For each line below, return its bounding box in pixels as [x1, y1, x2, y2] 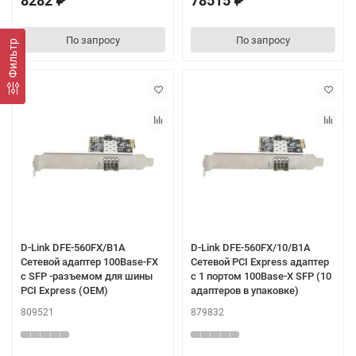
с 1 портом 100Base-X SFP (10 [191, 270, 331, 283]
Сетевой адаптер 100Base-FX [21, 256, 158, 269]
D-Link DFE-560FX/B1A [21, 242, 126, 254]
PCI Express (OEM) [21, 284, 108, 297]
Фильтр [6, 37, 19, 78]
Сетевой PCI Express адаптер [191, 256, 329, 269]
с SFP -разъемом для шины [21, 270, 153, 283]
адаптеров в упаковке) [191, 284, 299, 297]
